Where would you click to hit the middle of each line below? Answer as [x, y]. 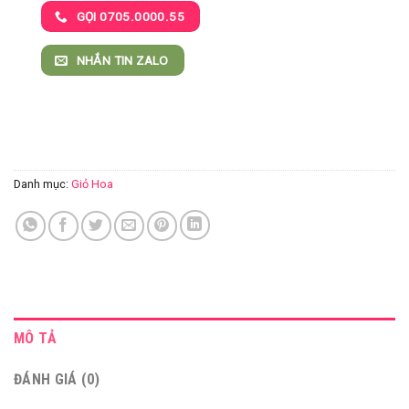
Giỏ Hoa [92, 184]
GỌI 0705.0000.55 [131, 17]
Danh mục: [42, 184]
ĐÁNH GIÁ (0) [57, 379]
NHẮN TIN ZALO [122, 60]
